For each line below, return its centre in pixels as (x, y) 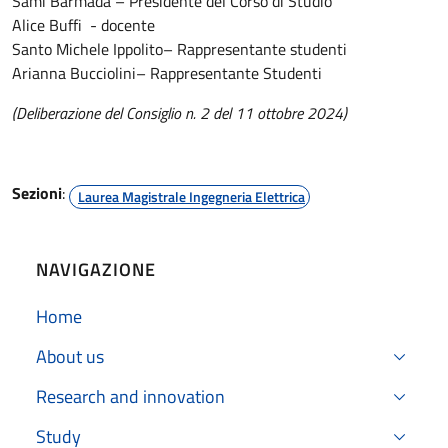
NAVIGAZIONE (96, 268)
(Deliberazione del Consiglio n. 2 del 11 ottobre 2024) (179, 112)
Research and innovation (130, 397)
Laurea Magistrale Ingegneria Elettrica (191, 196)
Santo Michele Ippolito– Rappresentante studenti (179, 48)
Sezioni (37, 192)
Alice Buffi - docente (85, 24)
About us (70, 357)
